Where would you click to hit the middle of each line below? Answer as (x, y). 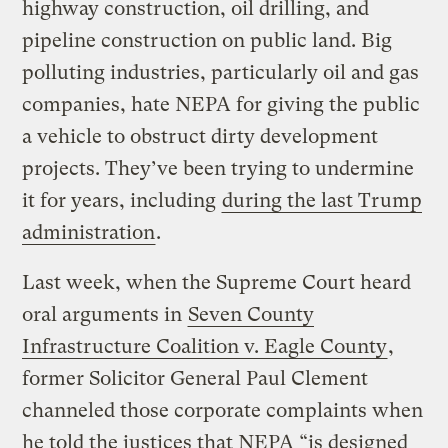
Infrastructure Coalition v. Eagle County (205, 347)
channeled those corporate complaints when (223, 411)
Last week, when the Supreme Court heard (217, 283)
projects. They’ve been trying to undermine (218, 169)
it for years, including (122, 201)
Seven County (251, 315)
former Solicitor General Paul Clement (195, 379)
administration (89, 233)
